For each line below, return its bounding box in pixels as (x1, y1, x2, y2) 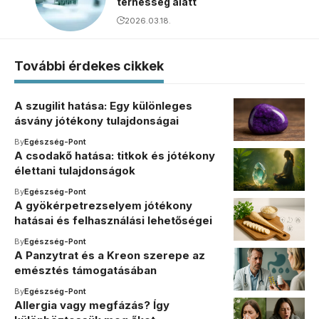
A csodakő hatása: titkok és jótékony (14, 149, 215, 162)
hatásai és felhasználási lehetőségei (14, 214, 212, 227)
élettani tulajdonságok (14, 164, 135, 177)
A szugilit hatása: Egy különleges (14, 99, 192, 113)
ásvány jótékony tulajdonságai (14, 114, 179, 127)
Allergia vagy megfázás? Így (14, 298, 169, 312)
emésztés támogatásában (14, 263, 157, 277)
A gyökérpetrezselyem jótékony (14, 199, 192, 212)
